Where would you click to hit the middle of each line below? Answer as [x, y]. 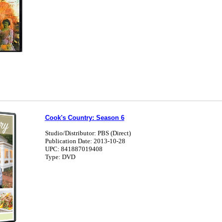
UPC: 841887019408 [74, 149]
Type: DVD [60, 157]
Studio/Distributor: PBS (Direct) [88, 133]
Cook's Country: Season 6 [84, 118]
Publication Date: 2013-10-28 [85, 141]
